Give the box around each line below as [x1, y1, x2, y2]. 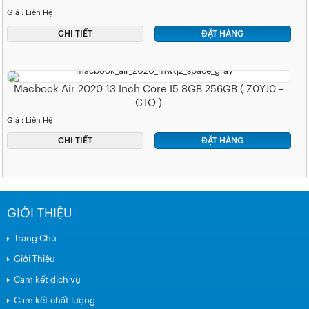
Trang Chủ [14, 234, 57, 243]
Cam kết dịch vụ [14, 275, 81, 285]
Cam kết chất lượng [14, 296, 95, 306]
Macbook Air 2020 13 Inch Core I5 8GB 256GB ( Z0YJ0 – [13, 83, 284, 94]
